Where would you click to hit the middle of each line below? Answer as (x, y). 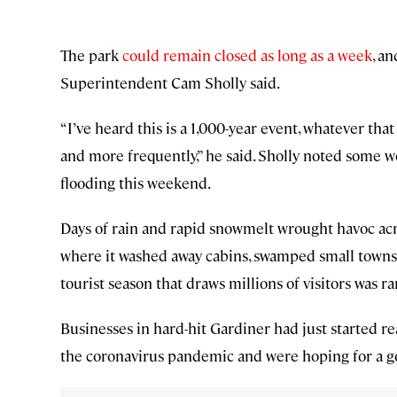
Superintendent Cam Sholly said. (170, 83)
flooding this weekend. (136, 183)
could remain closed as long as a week (247, 55)
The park (91, 55)
